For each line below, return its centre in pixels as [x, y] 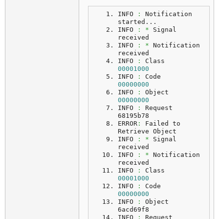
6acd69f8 [133, 209]
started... [137, 22]
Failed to [161, 123]
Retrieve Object [147, 131]
